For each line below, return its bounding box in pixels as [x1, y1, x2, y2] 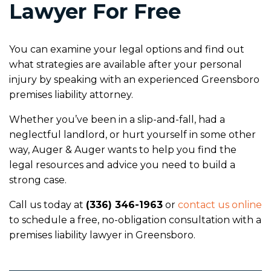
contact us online [178, 198, 262, 211]
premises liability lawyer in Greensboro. [9, 229, 195, 241]
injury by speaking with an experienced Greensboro [9, 73, 260, 85]
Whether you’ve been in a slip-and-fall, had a [9, 113, 225, 125]
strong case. [9, 174, 67, 186]
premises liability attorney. [9, 88, 135, 100]
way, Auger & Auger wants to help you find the [9, 143, 237, 155]
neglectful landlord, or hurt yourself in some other [9, 128, 256, 140]
